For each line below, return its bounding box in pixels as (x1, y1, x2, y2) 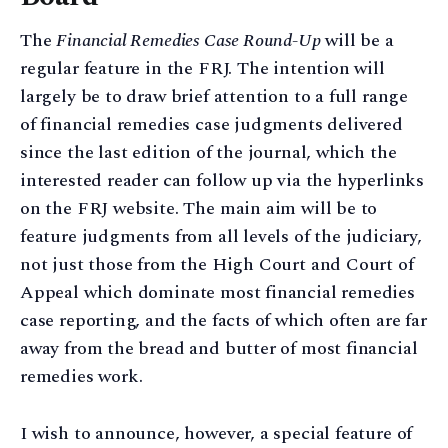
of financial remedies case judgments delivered (20, 111, 403, 139)
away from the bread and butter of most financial (20, 335, 418, 363)
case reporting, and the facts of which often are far (20, 307, 427, 335)
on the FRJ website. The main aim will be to (20, 195, 378, 223)
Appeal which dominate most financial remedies (20, 279, 415, 307)
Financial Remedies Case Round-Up (56, 27, 321, 55)
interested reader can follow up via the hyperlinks (20, 167, 425, 195)
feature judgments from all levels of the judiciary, (20, 223, 422, 251)
